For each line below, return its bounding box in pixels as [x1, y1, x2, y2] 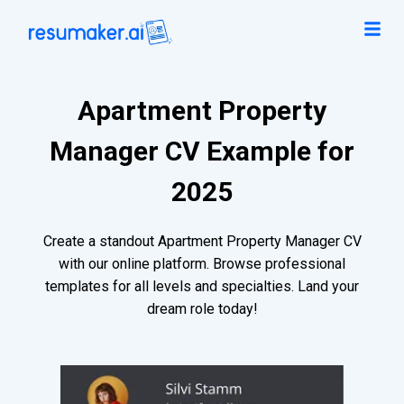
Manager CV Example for [50, 135, 354, 168]
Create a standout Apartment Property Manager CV [42, 233, 362, 251]
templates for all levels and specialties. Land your [45, 278, 359, 296]
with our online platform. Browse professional [59, 255, 345, 273]
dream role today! [146, 300, 258, 318]
